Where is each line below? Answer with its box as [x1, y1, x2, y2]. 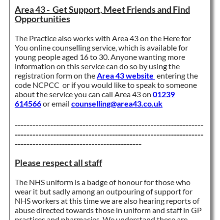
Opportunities [14, 13, 70, 24]
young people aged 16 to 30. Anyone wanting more [14, 52, 185, 61]
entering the [155, 70, 198, 80]
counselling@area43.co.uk [71, 98, 163, 108]
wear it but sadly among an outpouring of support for [14, 186, 192, 196]
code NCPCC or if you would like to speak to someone [14, 80, 197, 89]
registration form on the [14, 70, 97, 80]
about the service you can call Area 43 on [14, 89, 153, 99]
